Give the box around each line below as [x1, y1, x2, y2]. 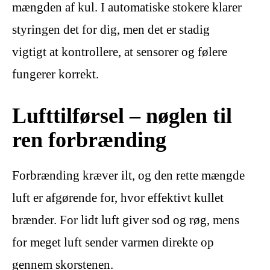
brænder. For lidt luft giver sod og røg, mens [12, 213, 239, 228]
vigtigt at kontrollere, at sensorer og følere [12, 44, 227, 59]
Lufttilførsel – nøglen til [12, 103, 232, 128]
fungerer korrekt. [12, 66, 99, 81]
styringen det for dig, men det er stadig [12, 22, 210, 37]
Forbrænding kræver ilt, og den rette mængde [12, 168, 245, 183]
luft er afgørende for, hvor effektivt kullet [12, 190, 224, 206]
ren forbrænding [12, 127, 166, 152]
